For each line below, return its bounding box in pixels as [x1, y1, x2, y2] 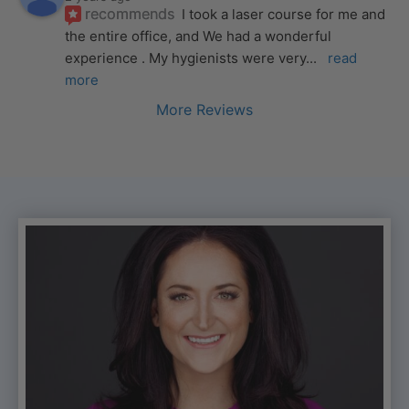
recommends [85, 5, 175, 24]
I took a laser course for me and [182, 5, 386, 24]
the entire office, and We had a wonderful [65, 27, 332, 46]
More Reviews [156, 100, 253, 120]
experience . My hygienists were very [65, 49, 307, 68]
